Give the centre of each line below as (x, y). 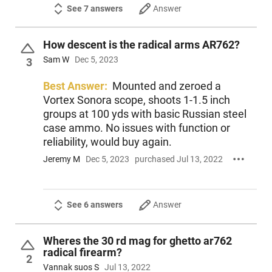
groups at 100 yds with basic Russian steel (144, 114)
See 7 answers (94, 8)
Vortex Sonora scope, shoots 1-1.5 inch (136, 100)
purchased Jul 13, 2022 (178, 159)
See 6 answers (94, 205)
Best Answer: (75, 86)
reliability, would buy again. (107, 142)
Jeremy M (61, 159)
